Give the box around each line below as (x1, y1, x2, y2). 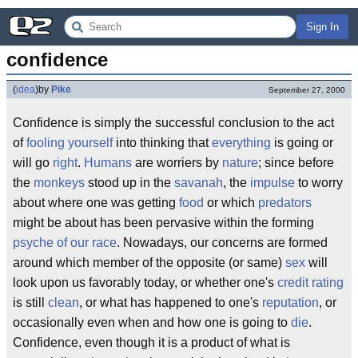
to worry (295, 176, 343, 189)
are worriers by (132, 156, 222, 169)
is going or (271, 136, 333, 149)
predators (258, 196, 312, 209)
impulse (250, 176, 295, 189)
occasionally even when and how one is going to (13, 316, 291, 329)
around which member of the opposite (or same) (13, 256, 285, 269)
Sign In (306, 21, 339, 33)
